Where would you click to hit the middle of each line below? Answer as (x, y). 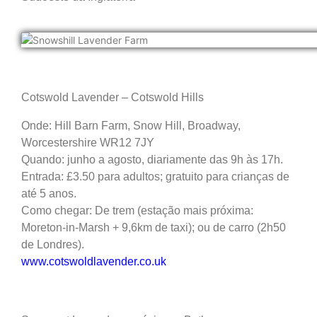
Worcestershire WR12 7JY (88, 143)
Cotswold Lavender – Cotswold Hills (113, 98)
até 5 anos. (50, 194)
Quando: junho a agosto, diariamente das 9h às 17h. (152, 160)
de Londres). (54, 245)
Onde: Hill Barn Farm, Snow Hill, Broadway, (131, 126)
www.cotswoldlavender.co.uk (94, 262)
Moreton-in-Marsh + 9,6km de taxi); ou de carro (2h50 (154, 228)
